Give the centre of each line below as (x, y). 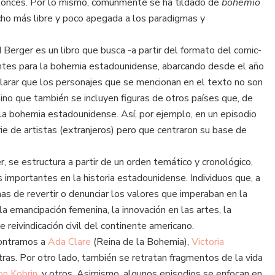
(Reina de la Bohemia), (141, 242)
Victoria (208, 242)
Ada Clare (69, 242)
